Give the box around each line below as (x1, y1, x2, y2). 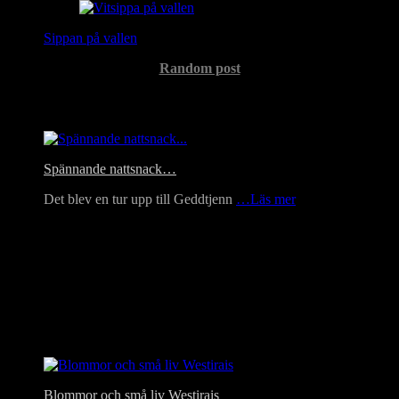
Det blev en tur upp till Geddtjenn (44, 191, 236, 208)
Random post (159, 60, 240, 76)
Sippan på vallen (44, 29, 137, 45)
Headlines (8, 94, 79, 114)
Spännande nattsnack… (44, 161, 176, 177)
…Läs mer (236, 191, 296, 208)
